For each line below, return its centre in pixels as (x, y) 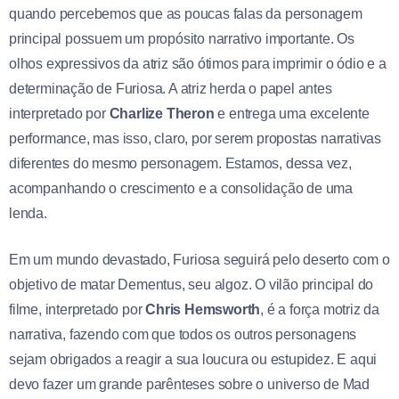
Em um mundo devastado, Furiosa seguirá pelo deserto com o (199, 259)
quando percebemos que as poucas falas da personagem (186, 13)
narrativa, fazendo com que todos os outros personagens (183, 334)
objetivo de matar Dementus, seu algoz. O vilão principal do (191, 284)
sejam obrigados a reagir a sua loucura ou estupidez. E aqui (193, 359)
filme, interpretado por (77, 309)
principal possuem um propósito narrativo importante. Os (182, 38)
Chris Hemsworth (203, 309)
